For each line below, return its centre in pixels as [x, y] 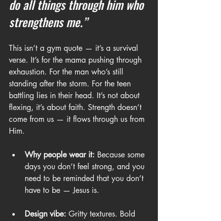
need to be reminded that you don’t [85, 178]
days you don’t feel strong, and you [86, 166]
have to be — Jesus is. [62, 190]
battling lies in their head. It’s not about [75, 95]
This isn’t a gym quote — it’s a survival [75, 48]
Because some [121, 155]
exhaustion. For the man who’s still [67, 72]
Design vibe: [45, 214]
